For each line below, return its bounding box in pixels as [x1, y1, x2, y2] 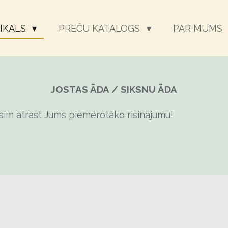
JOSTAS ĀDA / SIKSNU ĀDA [51, 83, 177, 95]
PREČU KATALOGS [59, 23, 143, 34]
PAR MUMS [173, 23, 222, 34]
